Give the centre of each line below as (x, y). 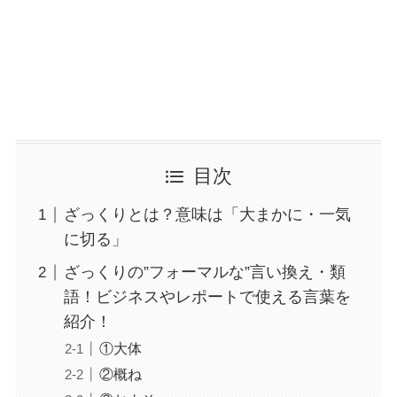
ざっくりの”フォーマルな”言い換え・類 (204, 272)
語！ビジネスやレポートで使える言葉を (207, 297)
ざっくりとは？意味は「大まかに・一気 (207, 215)
